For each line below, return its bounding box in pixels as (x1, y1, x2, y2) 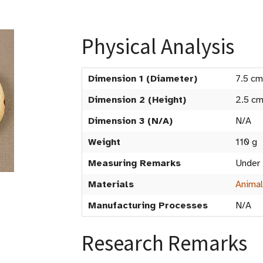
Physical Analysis (82, 33, 234, 60)
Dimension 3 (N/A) (88, 115, 173, 127)
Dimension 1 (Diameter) (88, 73, 197, 85)
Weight (88, 136, 120, 148)
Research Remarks (82, 230, 247, 257)
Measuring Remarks (88, 157, 181, 169)
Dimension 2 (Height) (88, 94, 186, 106)
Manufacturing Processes (88, 200, 208, 211)
